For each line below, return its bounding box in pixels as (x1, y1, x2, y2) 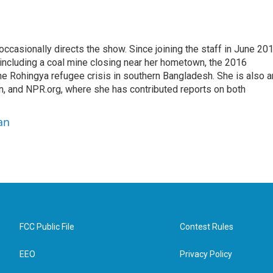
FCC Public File (19, 222, 74, 232)
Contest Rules (180, 222, 234, 232)
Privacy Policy (180, 249, 233, 259)
